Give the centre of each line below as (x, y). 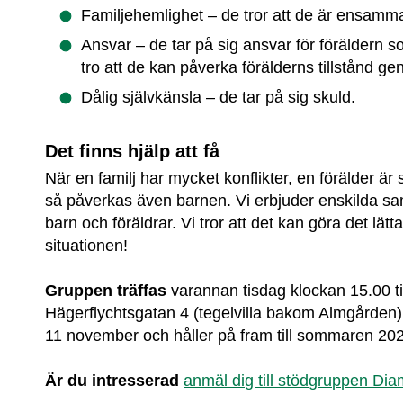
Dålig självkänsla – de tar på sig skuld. (219, 98)
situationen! (87, 245)
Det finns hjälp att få (133, 152)
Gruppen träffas (106, 290)
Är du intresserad (112, 381)
